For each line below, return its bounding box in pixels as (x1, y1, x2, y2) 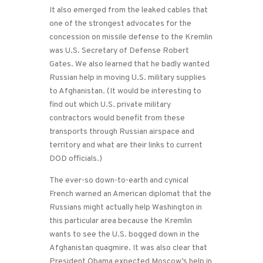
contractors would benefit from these (49, 113, 185, 123)
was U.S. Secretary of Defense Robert (49, 45, 189, 56)
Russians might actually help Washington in (49, 202, 202, 213)
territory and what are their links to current (49, 140, 203, 150)
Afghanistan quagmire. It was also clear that (49, 242, 207, 253)
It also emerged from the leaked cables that (49, 5, 208, 15)
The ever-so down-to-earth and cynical (49, 175, 188, 186)
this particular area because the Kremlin (49, 215, 192, 226)
